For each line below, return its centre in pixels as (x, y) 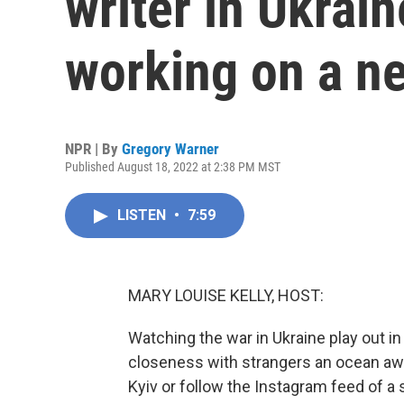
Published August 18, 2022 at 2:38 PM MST (173, 167)
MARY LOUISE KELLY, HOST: (226, 295)
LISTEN (143, 215)
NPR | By (93, 149)
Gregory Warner (170, 149)
